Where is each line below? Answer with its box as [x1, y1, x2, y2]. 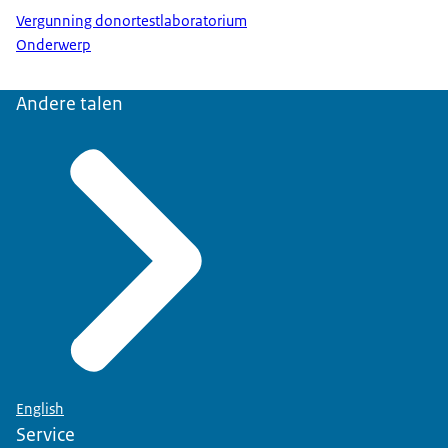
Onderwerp [16, 35, 91, 56]
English [16, 399, 64, 420]
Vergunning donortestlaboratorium [16, 10, 247, 31]
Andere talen [16, 91, 123, 117]
